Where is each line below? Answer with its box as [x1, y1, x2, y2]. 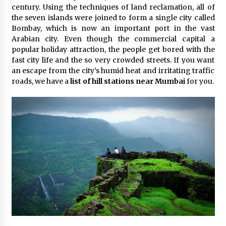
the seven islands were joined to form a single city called [11, 13, 215, 23]
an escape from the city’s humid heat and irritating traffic [11, 66, 215, 76]
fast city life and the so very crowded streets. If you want [11, 55, 215, 65]
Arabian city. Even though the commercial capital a [11, 34, 215, 44]
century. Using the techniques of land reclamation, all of [11, 3, 215, 12]
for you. [185, 77, 214, 86]
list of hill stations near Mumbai [70, 77, 185, 86]
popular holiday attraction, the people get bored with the [11, 45, 215, 54]
